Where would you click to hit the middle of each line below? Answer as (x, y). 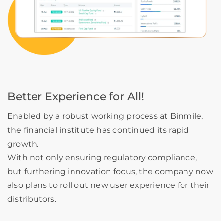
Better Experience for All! (76, 96)
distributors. (32, 199)
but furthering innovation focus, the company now (110, 171)
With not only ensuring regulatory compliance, (102, 157)
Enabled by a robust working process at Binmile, (106, 116)
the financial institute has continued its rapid (98, 130)
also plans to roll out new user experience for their (109, 185)
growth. (23, 144)
